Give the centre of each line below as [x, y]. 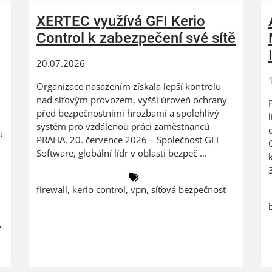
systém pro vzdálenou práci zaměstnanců [123, 126]
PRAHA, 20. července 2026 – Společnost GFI [127, 139]
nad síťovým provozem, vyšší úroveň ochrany [132, 99]
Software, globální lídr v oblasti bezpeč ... [122, 153]
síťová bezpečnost [189, 189]
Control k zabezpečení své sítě [136, 38]
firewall [52, 189]
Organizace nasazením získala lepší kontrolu [129, 86]
